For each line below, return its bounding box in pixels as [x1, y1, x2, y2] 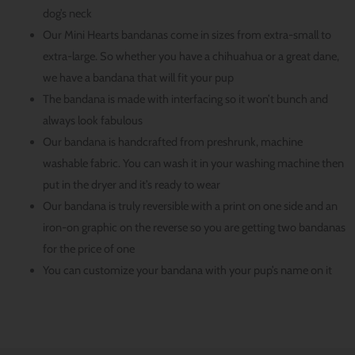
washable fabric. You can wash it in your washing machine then [42, 155, 344, 170]
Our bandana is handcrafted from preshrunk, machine [42, 134, 303, 149]
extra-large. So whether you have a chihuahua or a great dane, [42, 48, 339, 63]
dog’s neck [42, 6, 92, 21]
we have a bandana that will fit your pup [42, 70, 234, 85]
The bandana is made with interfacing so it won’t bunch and [42, 91, 328, 106]
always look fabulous [42, 113, 143, 128]
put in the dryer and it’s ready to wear [42, 177, 220, 192]
